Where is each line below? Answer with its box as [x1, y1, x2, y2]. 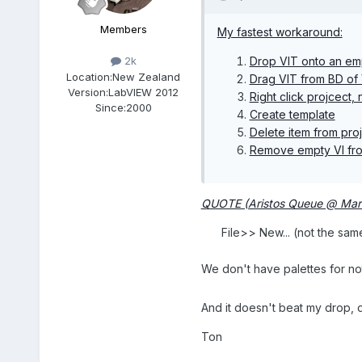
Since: [95, 100, 126, 114]
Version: [68, 85, 109, 99]
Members [99, 23, 147, 36]
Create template [249, 107, 335, 121]
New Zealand [112, 69, 181, 83]
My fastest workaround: [217, 24, 343, 39]
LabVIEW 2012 [108, 85, 179, 99]
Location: [66, 69, 113, 83]
